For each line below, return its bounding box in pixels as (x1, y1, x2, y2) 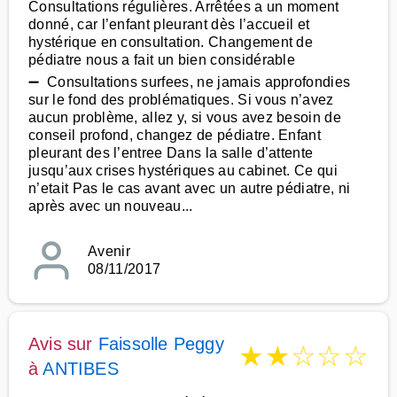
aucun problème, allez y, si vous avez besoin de (28, 110, 342, 125)
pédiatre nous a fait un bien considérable (28, 52, 296, 67)
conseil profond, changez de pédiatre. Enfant (28, 128, 322, 143)
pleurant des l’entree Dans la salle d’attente (28, 145, 314, 160)
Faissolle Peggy (97, 334, 224, 354)
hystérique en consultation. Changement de (28, 35, 314, 50)
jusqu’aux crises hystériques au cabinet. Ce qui (28, 163, 339, 178)
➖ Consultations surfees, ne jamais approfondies (28, 74, 351, 90)
